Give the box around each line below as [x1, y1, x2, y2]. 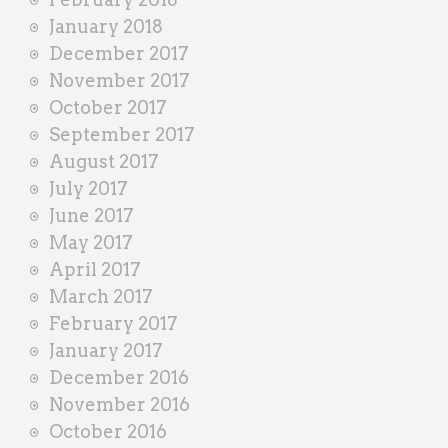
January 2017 [49, 339, 163, 361]
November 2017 [49, 69, 190, 91]
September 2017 [49, 123, 195, 145]
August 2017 [49, 150, 159, 172]
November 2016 [49, 393, 190, 415]
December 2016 [49, 366, 189, 388]
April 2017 [49, 258, 141, 280]
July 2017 [49, 177, 128, 199]
